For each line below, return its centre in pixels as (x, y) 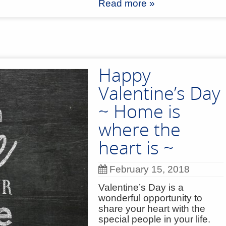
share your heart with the (152, 209)
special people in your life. (154, 219)
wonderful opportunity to (150, 198)
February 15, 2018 (150, 169)
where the (139, 129)
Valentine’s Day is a (141, 187)
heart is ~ (136, 148)
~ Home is (139, 111)
